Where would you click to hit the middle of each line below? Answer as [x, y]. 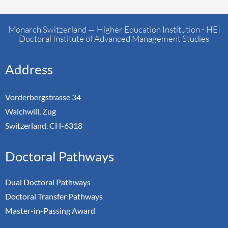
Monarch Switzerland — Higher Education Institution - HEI [114, 29]
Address [29, 69]
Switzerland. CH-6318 [44, 125]
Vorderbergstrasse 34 [43, 97]
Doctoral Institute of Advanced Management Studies [114, 38]
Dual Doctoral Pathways [48, 182]
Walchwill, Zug [31, 111]
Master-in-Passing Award [50, 210]
